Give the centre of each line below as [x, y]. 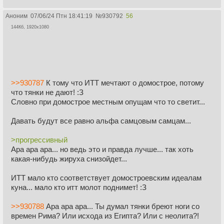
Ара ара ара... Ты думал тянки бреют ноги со [122, 206]
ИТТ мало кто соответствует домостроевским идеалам [106, 177]
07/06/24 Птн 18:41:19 [61, 16]
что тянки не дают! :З [47, 92]
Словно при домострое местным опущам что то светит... [108, 101]
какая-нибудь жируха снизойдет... [69, 158]
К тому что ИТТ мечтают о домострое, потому [124, 82]
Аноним [16, 16]
